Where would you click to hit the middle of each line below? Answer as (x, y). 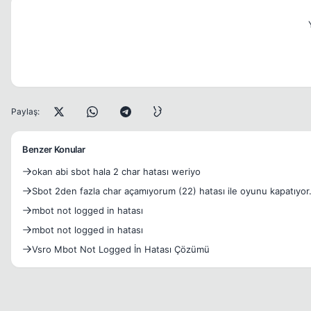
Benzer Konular (54, 149)
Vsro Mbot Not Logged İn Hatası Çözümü (121, 249)
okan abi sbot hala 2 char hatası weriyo (136, 171)
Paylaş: (25, 111)
